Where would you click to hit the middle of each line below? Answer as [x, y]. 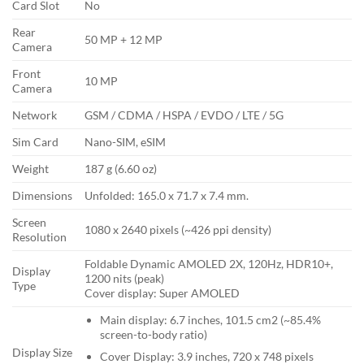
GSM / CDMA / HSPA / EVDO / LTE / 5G [184, 115]
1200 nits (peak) [125, 279]
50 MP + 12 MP [124, 40]
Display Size [42, 353]
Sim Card [35, 142]
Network [35, 115]
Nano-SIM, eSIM [126, 142]
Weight [30, 169]
